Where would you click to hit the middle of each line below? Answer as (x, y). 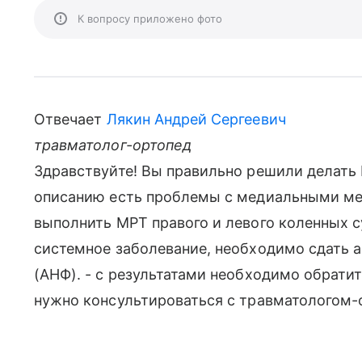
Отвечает (70, 119)
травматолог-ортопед (113, 145)
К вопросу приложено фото (150, 19)
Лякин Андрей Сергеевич (196, 119)
